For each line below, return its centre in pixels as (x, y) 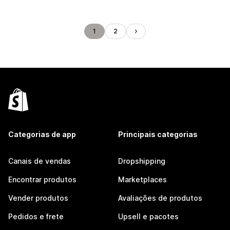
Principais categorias (158, 134)
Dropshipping (142, 161)
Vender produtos (38, 198)
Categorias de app (42, 134)
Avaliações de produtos (160, 198)
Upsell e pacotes (148, 216)
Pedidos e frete (36, 216)
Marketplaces (142, 179)
